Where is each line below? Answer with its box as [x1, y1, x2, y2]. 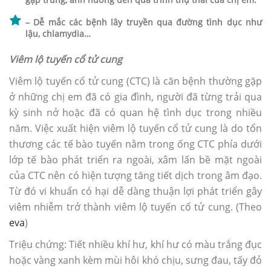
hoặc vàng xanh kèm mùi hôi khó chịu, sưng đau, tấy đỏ [9, 253, 262, 267]
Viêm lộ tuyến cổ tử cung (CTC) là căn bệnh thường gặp [9, 74, 262, 88]
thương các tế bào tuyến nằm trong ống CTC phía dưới [9, 137, 262, 151]
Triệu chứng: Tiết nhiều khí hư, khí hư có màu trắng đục [9, 238, 262, 252]
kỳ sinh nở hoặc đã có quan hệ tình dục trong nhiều [9, 106, 262, 120]
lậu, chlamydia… [25, 28, 91, 40]
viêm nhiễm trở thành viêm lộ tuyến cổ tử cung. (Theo [9, 200, 262, 214]
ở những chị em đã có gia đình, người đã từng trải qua [9, 90, 262, 104]
